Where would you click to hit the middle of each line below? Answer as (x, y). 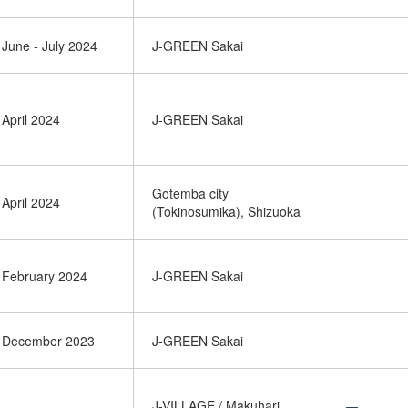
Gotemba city (190, 193)
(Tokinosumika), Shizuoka (226, 211)
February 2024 (45, 276)
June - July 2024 (50, 46)
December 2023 (48, 341)
